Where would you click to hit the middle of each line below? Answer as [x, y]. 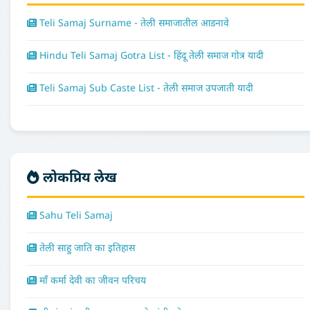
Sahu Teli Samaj [75, 216]
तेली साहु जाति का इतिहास [86, 248]
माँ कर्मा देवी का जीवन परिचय [91, 281]
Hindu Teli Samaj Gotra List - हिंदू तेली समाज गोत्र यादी [150, 56]
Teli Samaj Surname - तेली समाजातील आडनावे [133, 24]
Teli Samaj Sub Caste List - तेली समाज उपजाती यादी [145, 89]
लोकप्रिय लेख [78, 178]
